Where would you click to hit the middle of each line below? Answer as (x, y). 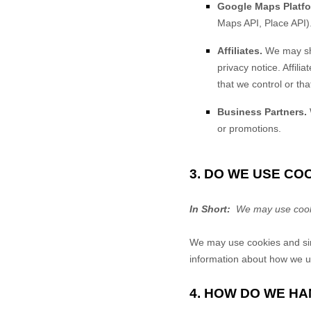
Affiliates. (240, 51)
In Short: (211, 209)
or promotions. (249, 128)
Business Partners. (263, 112)
